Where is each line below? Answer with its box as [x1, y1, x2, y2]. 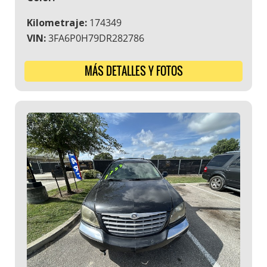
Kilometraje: [27, 16, 87, 30]
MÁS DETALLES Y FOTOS [84, 63, 183, 79]
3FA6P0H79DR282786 [46, 32, 144, 45]
